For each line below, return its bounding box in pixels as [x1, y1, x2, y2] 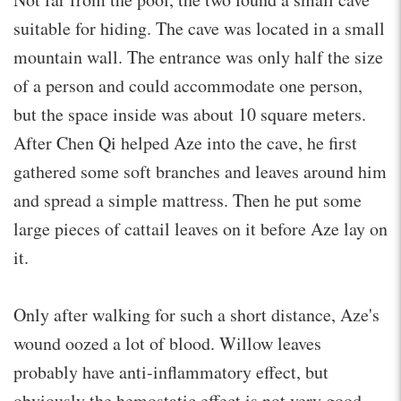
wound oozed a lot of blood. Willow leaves [13, 330, 321, 355]
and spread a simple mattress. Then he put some [13, 187, 362, 212]
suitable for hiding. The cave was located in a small [13, 15, 385, 40]
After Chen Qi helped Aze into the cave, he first [13, 130, 357, 155]
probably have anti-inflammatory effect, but [13, 359, 328, 384]
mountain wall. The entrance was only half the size [13, 44, 383, 69]
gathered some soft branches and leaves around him [13, 158, 387, 183]
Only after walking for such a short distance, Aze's [13, 302, 380, 327]
